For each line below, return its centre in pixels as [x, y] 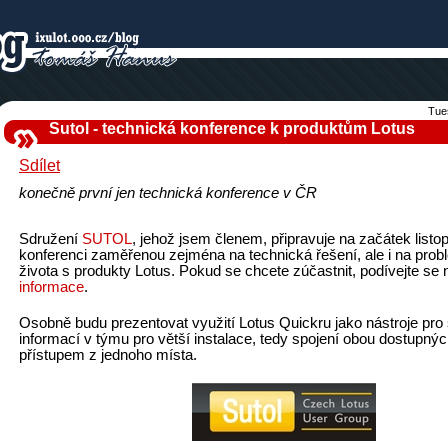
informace [51, 287]
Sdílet [39, 165]
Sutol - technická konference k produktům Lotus [232, 128]
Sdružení [50, 239]
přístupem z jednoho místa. [108, 355]
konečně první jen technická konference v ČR [168, 193]
